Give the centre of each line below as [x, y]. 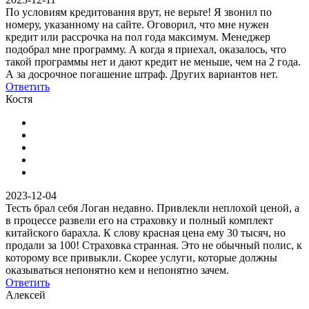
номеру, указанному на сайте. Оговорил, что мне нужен [137, 24]
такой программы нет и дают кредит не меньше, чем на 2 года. [153, 61]
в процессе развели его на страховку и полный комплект [139, 220]
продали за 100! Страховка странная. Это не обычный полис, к [154, 245]
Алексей [26, 295]
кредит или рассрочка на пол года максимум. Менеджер [138, 37]
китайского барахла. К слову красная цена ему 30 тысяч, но [146, 232]
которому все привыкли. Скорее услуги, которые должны [141, 257]
